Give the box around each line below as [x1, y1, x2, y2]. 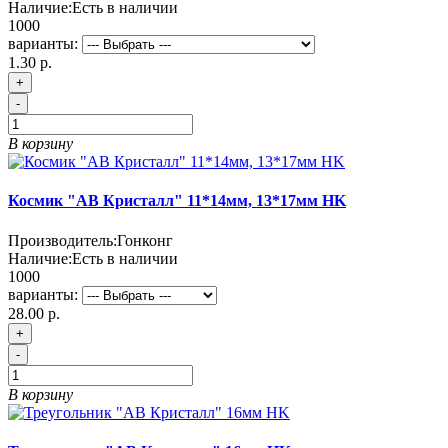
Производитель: [8, 231, 117, 249]
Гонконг [117, 231, 173, 249]
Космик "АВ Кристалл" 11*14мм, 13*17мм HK [8, 192, 346, 210]
